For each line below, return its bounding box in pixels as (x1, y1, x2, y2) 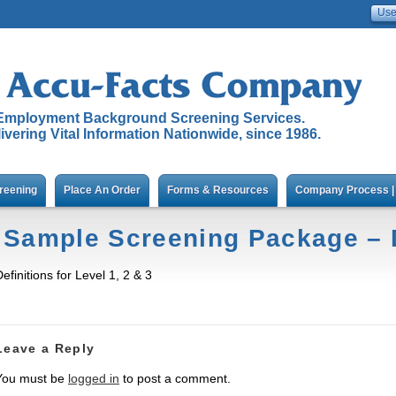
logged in (68, 371, 119, 385)
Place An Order (64, 184, 141, 196)
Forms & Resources (167, 184, 269, 196)
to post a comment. (119, 371, 231, 385)
